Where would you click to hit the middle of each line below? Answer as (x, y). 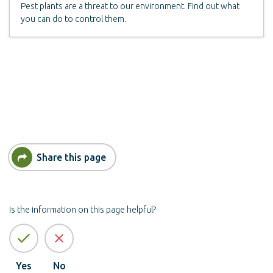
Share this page (71, 157)
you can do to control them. (73, 19)
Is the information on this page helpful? (83, 210)
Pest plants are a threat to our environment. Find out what (130, 6)
